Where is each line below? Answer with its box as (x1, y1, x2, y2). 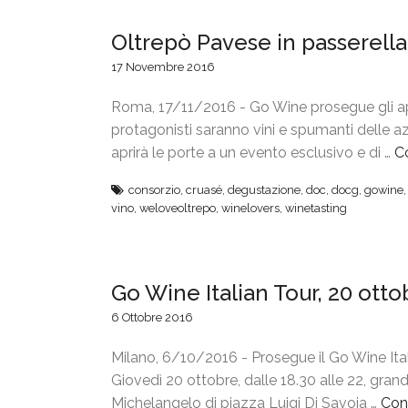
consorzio (128, 183, 180, 198)
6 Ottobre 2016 (111, 311, 193, 325)
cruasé (186, 183, 222, 198)
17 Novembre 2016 (111, 59, 215, 74)
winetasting (285, 201, 347, 216)
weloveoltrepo (139, 201, 216, 216)
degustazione (228, 183, 301, 198)
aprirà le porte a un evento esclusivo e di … (111, 143, 394, 161)
